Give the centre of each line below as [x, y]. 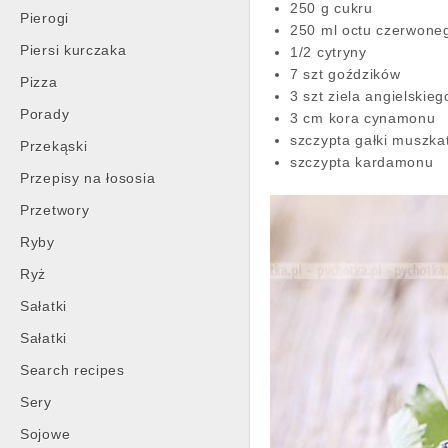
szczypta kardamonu [362, 162]
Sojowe [45, 434]
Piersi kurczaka [73, 50]
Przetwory [55, 210]
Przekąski [54, 146]
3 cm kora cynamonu [363, 118]
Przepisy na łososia [88, 178]
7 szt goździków [345, 74]
